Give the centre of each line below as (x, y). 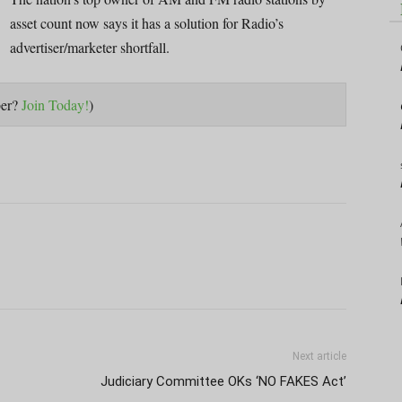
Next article (319, 356)
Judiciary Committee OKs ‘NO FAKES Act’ (223, 381)
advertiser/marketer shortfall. (90, 47)
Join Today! (55, 104)
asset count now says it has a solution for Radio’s (147, 22)
